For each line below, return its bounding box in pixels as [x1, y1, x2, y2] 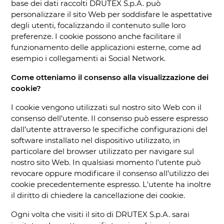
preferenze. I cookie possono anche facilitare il [11, 31, 181, 41]
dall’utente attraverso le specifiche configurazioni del [11, 124, 207, 134]
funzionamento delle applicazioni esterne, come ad [11, 42, 201, 52]
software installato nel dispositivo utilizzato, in [11, 135, 180, 145]
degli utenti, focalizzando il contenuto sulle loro [11, 20, 185, 30]
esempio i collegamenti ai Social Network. [11, 53, 165, 63]
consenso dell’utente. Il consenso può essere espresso [11, 113, 208, 123]
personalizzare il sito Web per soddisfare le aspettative [11, 9, 212, 19]
